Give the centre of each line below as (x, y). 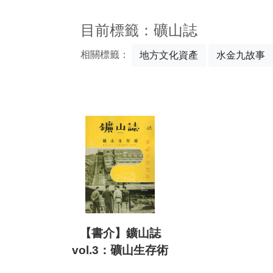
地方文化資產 (169, 55)
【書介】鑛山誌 (120, 233)
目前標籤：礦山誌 (139, 30)
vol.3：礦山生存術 (120, 250)
